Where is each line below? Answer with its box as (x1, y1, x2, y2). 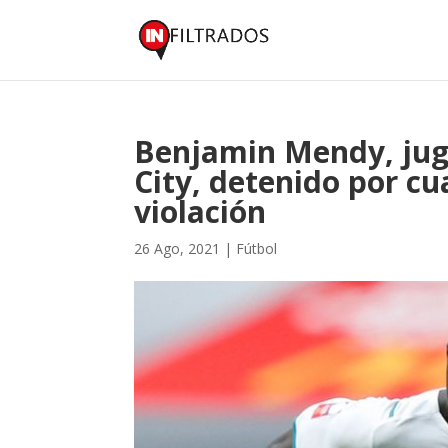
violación (134, 191, 267, 232)
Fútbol (236, 239, 278, 258)
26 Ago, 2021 (134, 239, 221, 258)
